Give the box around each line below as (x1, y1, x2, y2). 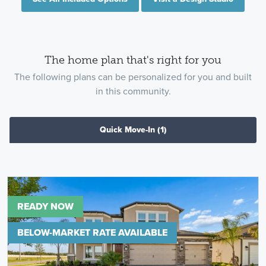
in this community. (95, 84, 171, 98)
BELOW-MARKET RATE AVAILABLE (17, 226, 167, 240)
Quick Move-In (99, 123, 155, 137)
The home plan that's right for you (45, 53, 221, 66)
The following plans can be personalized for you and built (14, 70, 252, 84)
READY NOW (17, 199, 74, 214)
